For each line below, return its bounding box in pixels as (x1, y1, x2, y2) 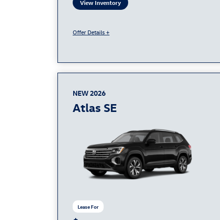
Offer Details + (73, 27, 110, 36)
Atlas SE (73, 99, 117, 114)
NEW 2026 (73, 88, 106, 98)
